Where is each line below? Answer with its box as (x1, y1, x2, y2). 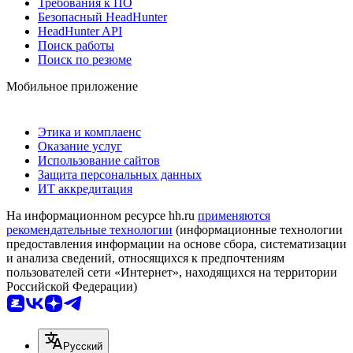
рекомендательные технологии (6, 222, 173, 236)
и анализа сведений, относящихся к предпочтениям (6, 251, 284, 265)
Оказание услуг (38, 139, 122, 153)
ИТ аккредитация (38, 181, 132, 195)
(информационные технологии (173, 222, 343, 236)
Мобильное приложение (6, 79, 138, 93)
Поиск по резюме (38, 52, 132, 66)
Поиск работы (38, 38, 114, 52)
